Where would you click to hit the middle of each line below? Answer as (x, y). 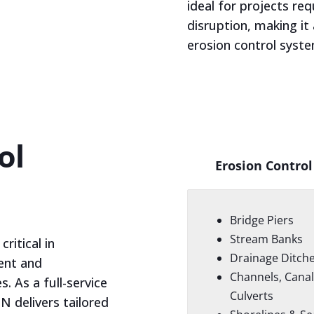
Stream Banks (266, 239)
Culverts (251, 296)
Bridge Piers (261, 220)
